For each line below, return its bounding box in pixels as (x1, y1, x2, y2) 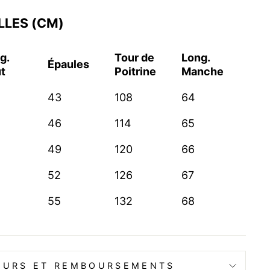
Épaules (48, 58, 89, 71)
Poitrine (115, 65, 156, 78)
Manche (181, 65, 224, 78)
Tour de (115, 51, 154, 64)
